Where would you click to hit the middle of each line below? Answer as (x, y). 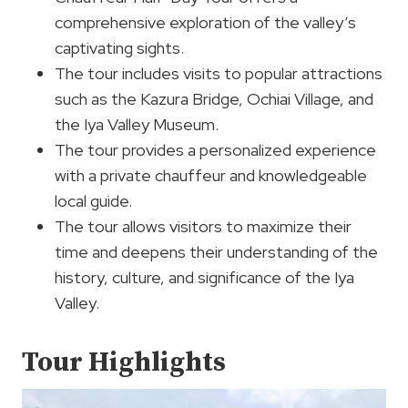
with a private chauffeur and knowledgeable (211, 175)
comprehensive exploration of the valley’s (205, 22)
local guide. (93, 200)
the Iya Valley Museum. (137, 124)
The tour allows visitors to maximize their (203, 226)
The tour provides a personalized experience (215, 149)
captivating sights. (119, 47)
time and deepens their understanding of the (216, 251)
